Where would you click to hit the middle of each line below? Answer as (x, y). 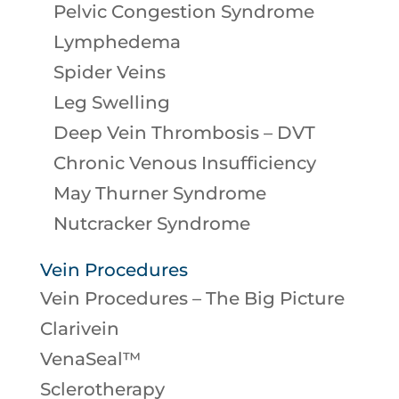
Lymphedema (117, 41)
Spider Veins (109, 72)
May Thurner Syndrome (159, 193)
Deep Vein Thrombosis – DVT (184, 132)
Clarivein (79, 328)
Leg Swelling (111, 102)
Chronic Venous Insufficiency (184, 163)
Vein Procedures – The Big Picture (192, 298)
